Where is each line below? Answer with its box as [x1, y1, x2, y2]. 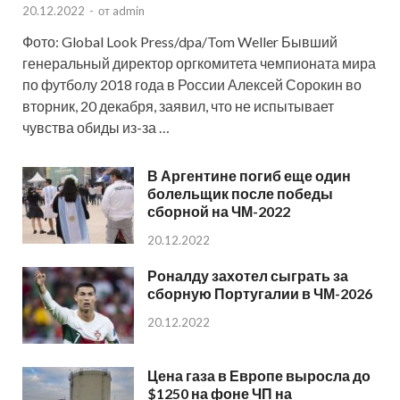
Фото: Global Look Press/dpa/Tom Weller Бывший [22, 32, 337, 50]
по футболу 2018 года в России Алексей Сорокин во [22, 75, 362, 93]
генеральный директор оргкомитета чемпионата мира [22, 54, 376, 71]
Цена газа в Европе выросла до [147, 366, 371, 384]
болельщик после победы [147, 184, 333, 202]
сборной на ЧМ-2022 [147, 202, 290, 220]
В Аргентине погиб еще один [147, 166, 351, 184]
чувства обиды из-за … [22, 118, 170, 136]
